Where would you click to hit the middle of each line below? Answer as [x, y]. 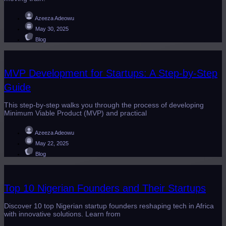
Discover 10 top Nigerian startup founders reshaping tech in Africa [109, 206]
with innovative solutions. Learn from [62, 214]
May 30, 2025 [52, 29]
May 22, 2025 [52, 144]
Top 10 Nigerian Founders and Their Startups [105, 188]
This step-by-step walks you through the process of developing [104, 105]
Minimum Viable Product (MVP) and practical [75, 113]
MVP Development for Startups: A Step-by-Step [111, 73]
